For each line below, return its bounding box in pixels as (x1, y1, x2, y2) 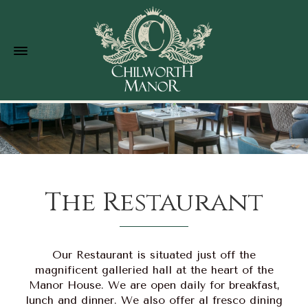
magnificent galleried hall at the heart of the (34, 263, 274, 276)
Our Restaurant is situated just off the (52, 248, 256, 261)
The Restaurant (45, 185, 263, 220)
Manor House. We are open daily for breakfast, (28, 278, 280, 291)
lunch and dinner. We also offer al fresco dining (25, 294, 283, 307)
